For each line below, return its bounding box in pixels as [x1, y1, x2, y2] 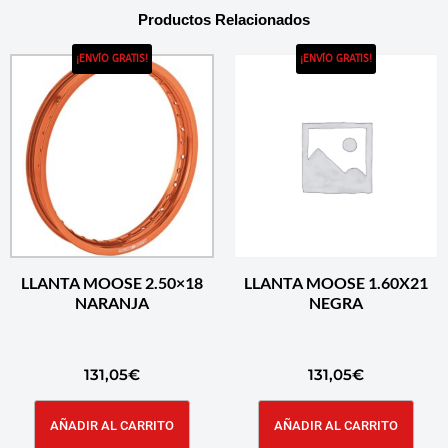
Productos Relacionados [138, 11, 310, 29]
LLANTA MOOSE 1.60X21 [244, 273, 428, 293]
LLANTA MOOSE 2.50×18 [21, 273, 203, 293]
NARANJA [75, 293, 149, 313]
